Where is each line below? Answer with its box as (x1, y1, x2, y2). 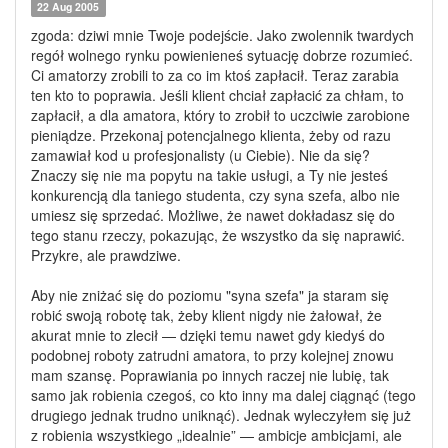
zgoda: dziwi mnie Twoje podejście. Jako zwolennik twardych (31, 25, 414, 45)
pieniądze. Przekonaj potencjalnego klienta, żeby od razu (31, 125, 391, 145)
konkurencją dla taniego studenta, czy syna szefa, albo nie (31, 185, 400, 205)
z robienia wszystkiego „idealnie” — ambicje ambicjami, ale (31, 425, 402, 445)
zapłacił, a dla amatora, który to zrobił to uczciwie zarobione (31, 105, 410, 125)
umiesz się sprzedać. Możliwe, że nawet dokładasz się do (31, 205, 395, 225)
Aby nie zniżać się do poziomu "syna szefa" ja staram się (31, 285, 389, 305)
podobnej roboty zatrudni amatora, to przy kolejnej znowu (31, 345, 394, 365)
